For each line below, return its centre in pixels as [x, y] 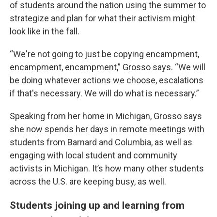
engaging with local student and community [93, 155]
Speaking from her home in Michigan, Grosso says [106, 116]
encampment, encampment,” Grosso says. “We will [108, 67]
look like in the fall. [45, 31]
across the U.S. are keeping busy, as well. [88, 181]
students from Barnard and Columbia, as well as [101, 142]
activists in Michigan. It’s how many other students [107, 168]
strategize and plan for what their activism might [102, 18]
